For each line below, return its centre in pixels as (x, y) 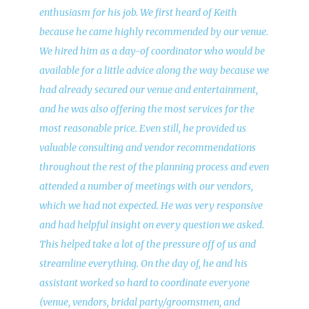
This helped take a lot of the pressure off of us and (147, 244)
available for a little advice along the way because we (154, 70)
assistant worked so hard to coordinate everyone (144, 282)
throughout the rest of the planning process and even (154, 167)
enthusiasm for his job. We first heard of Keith (138, 12)
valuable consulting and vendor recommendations (147, 147)
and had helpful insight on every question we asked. (151, 225)
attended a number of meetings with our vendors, (146, 186)
